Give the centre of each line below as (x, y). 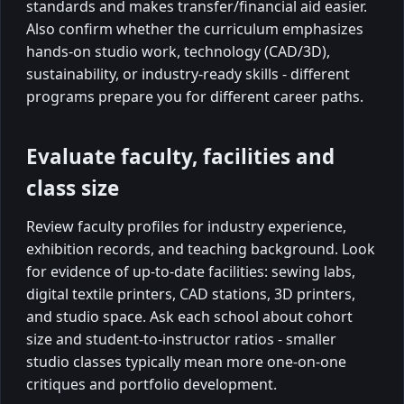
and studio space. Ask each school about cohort (189, 317)
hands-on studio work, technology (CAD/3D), (178, 51)
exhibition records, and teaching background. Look (201, 249)
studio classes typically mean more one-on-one (186, 362)
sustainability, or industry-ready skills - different (188, 73)
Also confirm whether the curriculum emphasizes (195, 28)
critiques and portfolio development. (151, 385)
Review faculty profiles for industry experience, (186, 227)
